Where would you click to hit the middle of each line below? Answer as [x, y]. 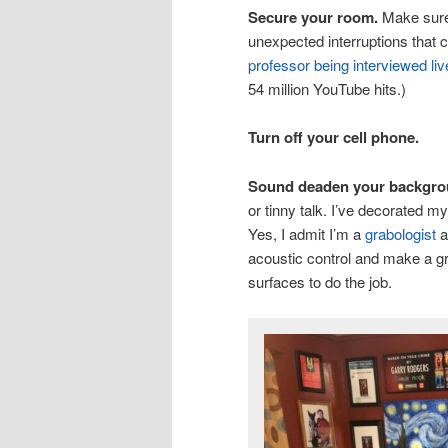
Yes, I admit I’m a [306, 233]
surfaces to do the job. [320, 281]
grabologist [400, 233]
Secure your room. [313, 16]
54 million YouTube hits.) [327, 88]
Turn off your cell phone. [333, 137]
